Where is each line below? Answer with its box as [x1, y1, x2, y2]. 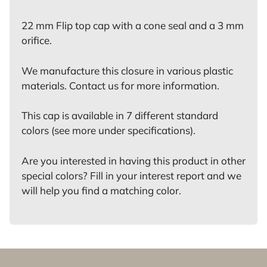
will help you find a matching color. [21, 184, 181, 197]
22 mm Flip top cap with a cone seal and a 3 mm [21, 19, 244, 32]
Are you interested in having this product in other [21, 154, 246, 167]
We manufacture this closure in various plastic [21, 64, 233, 77]
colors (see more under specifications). [21, 124, 195, 137]
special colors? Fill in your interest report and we [21, 169, 241, 182]
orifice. [21, 34, 52, 47]
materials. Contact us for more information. [21, 79, 219, 92]
